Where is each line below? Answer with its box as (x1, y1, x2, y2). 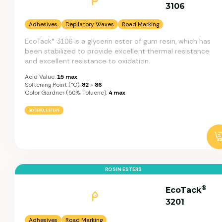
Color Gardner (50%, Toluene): (25, 88, 107, 97)
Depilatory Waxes (65, 20, 114, 28)
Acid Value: (25, 72, 55, 81)
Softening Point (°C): (25, 80, 80, 89)
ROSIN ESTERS (105, 166, 142, 172)
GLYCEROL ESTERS (29, 108, 59, 112)
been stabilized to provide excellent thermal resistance (25, 46, 210, 55)
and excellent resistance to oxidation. (25, 56, 150, 65)
